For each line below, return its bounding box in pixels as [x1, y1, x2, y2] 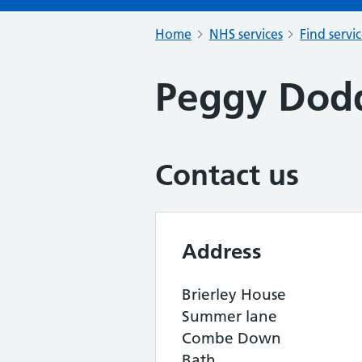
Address [182, 238, 262, 264]
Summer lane [182, 307, 277, 326]
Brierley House [182, 285, 286, 304]
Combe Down [182, 329, 281, 347]
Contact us [155, 158, 299, 192]
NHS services [208, 26, 283, 42]
